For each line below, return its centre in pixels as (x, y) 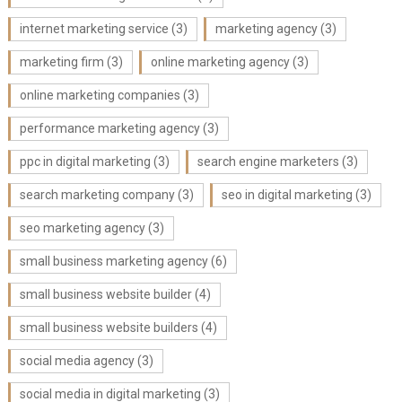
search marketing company (97, 195)
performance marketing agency (109, 128)
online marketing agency (220, 62)
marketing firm (61, 62)
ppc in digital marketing (85, 162)
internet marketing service (94, 29)
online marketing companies (100, 95)
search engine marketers (268, 162)
